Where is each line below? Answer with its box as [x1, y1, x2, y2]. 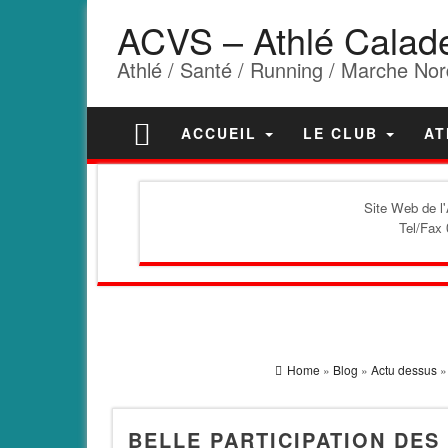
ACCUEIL [181, 123, 263, 143]
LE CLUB [303, 123, 384, 143]
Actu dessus [370, 361, 437, 378]
